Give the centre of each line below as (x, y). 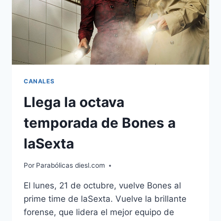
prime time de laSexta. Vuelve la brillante (105, 199)
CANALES (39, 81)
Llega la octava (74, 102)
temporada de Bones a (100, 123)
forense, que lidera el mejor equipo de (99, 212)
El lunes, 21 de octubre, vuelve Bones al (102, 186)
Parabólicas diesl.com (71, 166)
